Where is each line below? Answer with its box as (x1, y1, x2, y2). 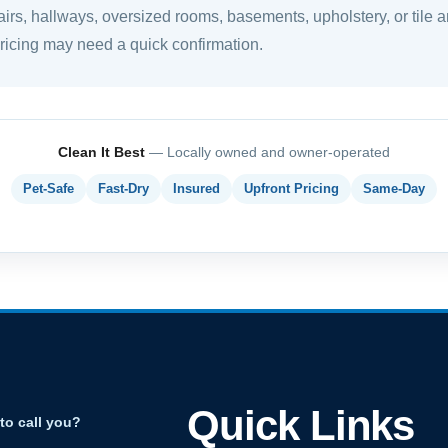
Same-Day (363, 181, 425, 197)
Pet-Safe (23, 181, 74, 197)
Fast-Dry (98, 181, 149, 197)
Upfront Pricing (244, 181, 339, 197)
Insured (173, 181, 220, 197)
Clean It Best (58, 145, 145, 161)
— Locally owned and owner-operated (145, 145, 390, 161)
